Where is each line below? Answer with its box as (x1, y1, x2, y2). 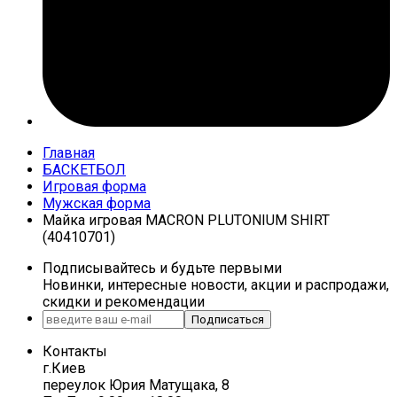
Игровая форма (43, 177, 146, 195)
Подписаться (191, 312, 264, 326)
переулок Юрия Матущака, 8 (43, 376, 230, 393)
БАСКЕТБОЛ (43, 160, 126, 178)
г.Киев (43, 359, 86, 377)
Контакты (43, 342, 107, 360)
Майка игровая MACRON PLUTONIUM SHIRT (43, 211, 330, 229)
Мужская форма (43, 194, 151, 212)
